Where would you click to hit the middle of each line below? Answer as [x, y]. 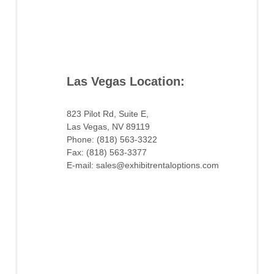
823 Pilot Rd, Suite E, [108, 114]
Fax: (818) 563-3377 [107, 153]
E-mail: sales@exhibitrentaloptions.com [143, 165]
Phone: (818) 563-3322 [112, 140]
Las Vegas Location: [126, 82]
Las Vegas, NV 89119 [108, 127]
